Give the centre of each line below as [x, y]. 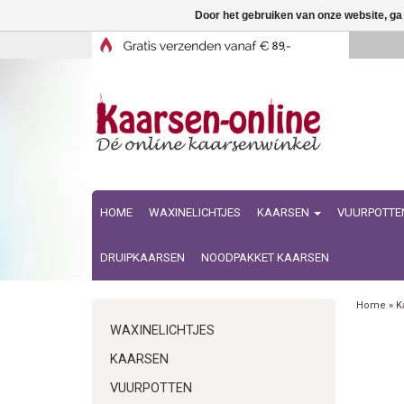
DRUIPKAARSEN [142, 257]
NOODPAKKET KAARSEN [265, 257]
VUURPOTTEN [151, 388]
